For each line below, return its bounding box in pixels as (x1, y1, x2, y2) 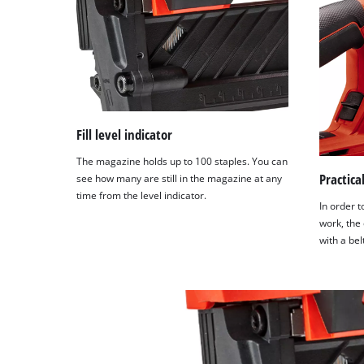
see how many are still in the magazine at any (76, 172, 283, 185)
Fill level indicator (76, 124, 173, 144)
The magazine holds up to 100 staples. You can (76, 155, 288, 168)
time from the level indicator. (76, 189, 207, 202)
